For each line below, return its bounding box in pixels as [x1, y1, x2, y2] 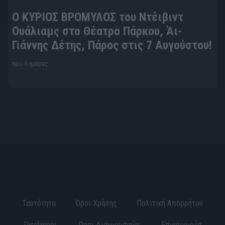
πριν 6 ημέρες [12, 60, 48, 67]
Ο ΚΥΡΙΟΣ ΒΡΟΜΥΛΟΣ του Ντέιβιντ [12, 10, 183, 24]
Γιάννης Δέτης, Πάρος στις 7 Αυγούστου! [12, 38, 212, 52]
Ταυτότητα [22, 198, 56, 208]
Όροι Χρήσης [75, 198, 117, 208]
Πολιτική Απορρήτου [137, 198, 203, 208]
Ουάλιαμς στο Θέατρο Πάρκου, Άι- [12, 24, 182, 38]
